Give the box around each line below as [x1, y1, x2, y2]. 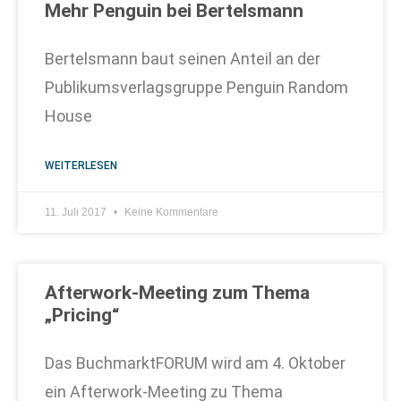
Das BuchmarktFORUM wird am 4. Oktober [45, 354, 346, 372]
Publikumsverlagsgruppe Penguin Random [45, 78, 348, 97]
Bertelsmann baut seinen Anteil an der [45, 49, 320, 68]
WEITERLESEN [45, 159, 117, 172]
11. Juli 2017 [45, 206, 109, 218]
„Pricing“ [45, 304, 119, 326]
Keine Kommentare [122, 206, 218, 218]
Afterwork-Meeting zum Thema [45, 282, 310, 303]
